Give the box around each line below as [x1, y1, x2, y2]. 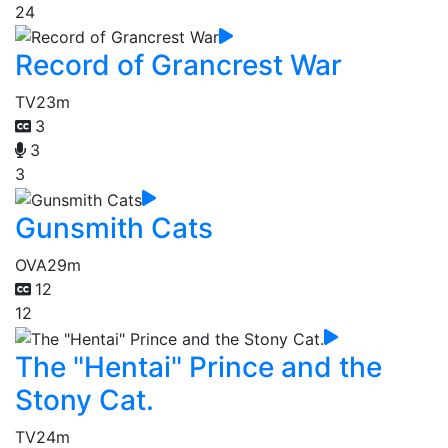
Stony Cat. [15, 382, 154, 417]
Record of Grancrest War [15, 48, 342, 83]
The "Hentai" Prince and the [15, 349, 382, 384]
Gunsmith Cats [15, 210, 213, 245]
